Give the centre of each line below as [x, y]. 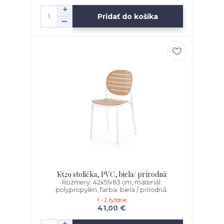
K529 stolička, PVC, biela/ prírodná [112, 174]
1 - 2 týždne [112, 200]
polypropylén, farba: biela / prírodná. [112, 190]
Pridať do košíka [128, 16]
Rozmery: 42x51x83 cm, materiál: [112, 182]
